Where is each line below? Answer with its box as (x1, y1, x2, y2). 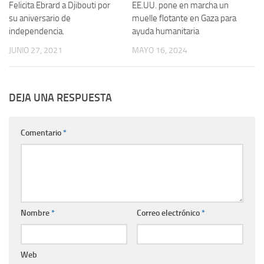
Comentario (21, 128, 63, 138)
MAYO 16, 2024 (132, 45, 187, 55)
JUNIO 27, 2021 (9, 45, 62, 55)
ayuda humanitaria (132, 26, 199, 37)
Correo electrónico (136, 208, 202, 219)
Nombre (21, 208, 51, 219)
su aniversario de (9, 13, 71, 24)
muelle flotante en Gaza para (132, 13, 236, 24)
